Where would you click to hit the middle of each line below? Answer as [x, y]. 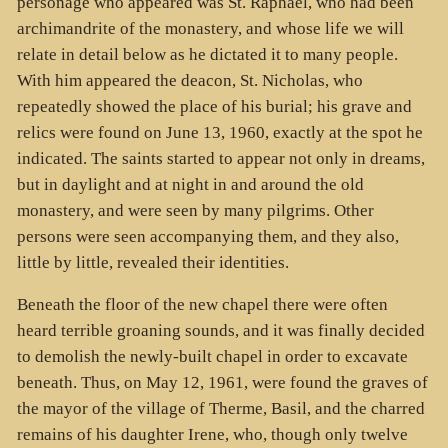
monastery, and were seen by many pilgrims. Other [195, 210]
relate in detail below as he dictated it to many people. [207, 54]
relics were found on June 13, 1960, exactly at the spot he [219, 132]
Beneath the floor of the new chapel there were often [202, 305]
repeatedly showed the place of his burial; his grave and [214, 106]
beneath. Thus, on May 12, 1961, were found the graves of [222, 383]
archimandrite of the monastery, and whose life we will [210, 28]
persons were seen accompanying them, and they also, [207, 236]
